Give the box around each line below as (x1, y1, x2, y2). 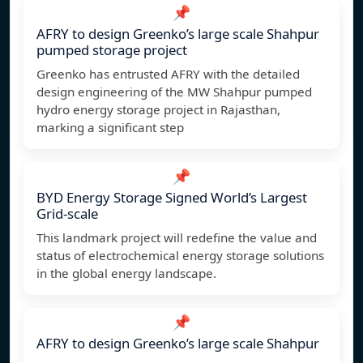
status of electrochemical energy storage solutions (36, 247, 324, 264)
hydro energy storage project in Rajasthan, (36, 101, 280, 118)
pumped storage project (36, 41, 187, 60)
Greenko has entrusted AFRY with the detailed (36, 66, 300, 83)
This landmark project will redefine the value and (36, 229, 317, 246)
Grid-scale (36, 204, 98, 224)
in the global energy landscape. (36, 265, 216, 282)
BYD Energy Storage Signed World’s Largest (36, 188, 307, 207)
